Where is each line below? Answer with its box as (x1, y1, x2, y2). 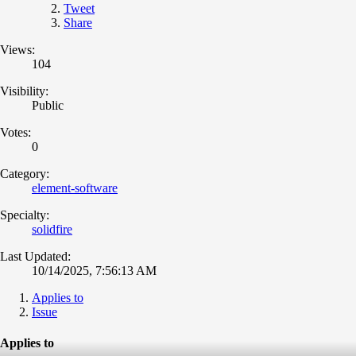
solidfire (32, 222, 72, 236)
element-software (32, 180, 118, 195)
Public (32, 98, 64, 112)
